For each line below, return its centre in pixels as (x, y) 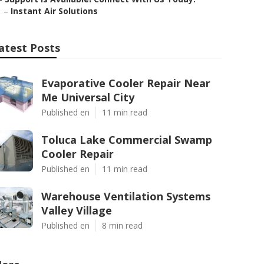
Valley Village (77, 210)
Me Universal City (88, 97)
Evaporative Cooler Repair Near (126, 83)
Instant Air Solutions (54, 11)
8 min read (122, 225)
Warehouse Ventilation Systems (126, 196)
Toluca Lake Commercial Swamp (127, 140)
